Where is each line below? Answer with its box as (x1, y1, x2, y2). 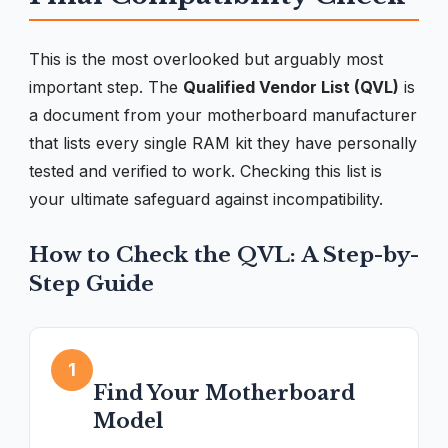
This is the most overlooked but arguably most (29, 48, 383, 69)
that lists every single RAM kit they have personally (29, 132, 417, 153)
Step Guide (29, 270, 154, 297)
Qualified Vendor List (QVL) (183, 76, 399, 97)
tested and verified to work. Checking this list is (29, 160, 382, 181)
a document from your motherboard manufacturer (29, 104, 417, 125)
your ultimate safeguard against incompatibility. (29, 188, 383, 209)
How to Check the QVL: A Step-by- (29, 241, 419, 268)
